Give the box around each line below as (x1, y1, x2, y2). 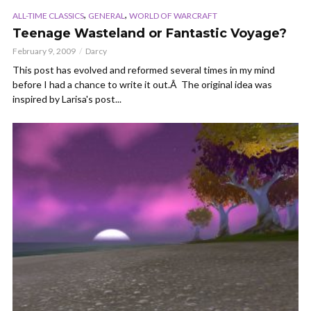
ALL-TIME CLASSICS (12, 10, 84, 21)
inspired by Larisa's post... (12, 92, 121, 105)
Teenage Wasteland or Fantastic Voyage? (12, 25, 287, 41)
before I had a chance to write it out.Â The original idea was (12, 78, 272, 90)
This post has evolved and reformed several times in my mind (12, 63, 275, 76)
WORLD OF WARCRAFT (129, 10, 217, 21)
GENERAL (88, 10, 125, 21)
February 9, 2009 (12, 45, 76, 56)
